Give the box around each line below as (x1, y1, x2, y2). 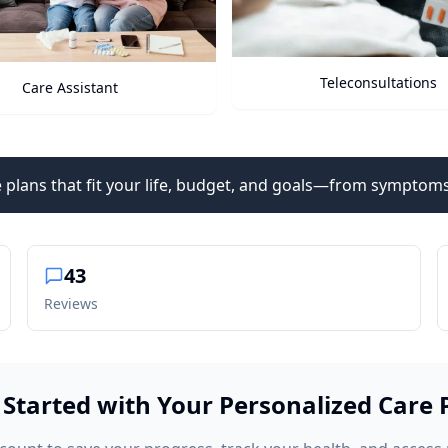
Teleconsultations (23, 72, 141, 92)
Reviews (43, 293, 98, 313)
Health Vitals (348, 75, 433, 95)
